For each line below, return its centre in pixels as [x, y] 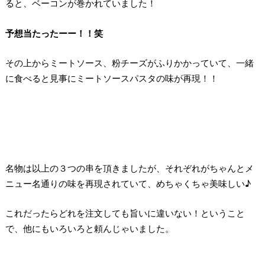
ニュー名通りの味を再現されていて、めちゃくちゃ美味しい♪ [128, 183]
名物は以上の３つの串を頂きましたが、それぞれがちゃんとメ [129, 168]
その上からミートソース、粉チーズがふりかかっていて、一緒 [129, 63]
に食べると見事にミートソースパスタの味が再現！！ [112, 79]
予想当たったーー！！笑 [54, 33]
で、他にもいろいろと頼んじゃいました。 [89, 229]
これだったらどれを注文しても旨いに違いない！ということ [125, 214]
